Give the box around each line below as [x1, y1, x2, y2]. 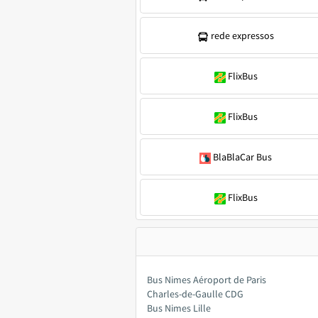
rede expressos [211, 29, 274, 42]
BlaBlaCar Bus [213, 150, 272, 163]
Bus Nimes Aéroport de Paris [147, 273, 266, 286]
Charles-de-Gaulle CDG [147, 287, 243, 300]
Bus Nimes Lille [147, 302, 211, 314]
